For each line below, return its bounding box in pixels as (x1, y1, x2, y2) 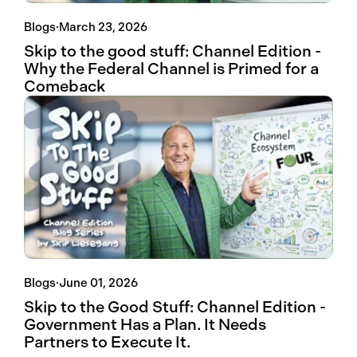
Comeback (24, 77, 105, 96)
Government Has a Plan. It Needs (24, 316, 266, 335)
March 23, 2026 (59, 20, 147, 35)
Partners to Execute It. (24, 333, 190, 352)
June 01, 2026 (59, 276, 138, 291)
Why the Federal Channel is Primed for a (24, 60, 319, 79)
